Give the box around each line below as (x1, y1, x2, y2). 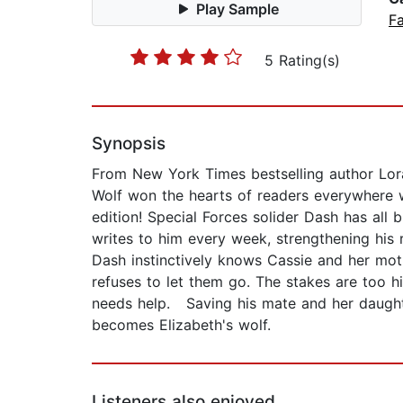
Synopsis (92, 133, 166, 155)
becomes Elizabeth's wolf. (92, 316, 271, 335)
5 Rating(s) (264, 51, 340, 70)
